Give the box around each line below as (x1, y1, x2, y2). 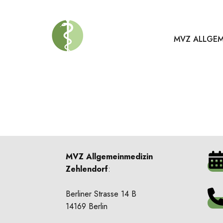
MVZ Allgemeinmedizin (66, 151, 153, 163)
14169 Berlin (66, 201, 108, 213)
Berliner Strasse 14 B (66, 188, 136, 200)
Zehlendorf (66, 163, 108, 175)
